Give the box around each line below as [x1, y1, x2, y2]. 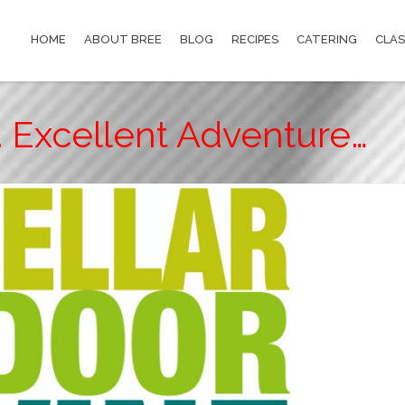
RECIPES [231, 33, 278, 46]
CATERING [297, 33, 357, 46]
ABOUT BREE [84, 33, 162, 46]
